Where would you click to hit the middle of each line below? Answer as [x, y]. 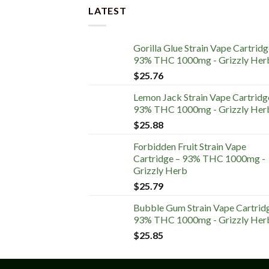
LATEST [107, 11]
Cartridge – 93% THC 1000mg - [199, 158]
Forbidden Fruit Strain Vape [190, 146]
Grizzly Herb [160, 170]
